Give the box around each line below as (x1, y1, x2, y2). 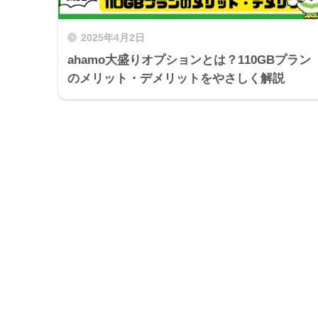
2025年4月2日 (81, 32, 145, 43)
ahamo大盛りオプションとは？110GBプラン (67, 53, 311, 67)
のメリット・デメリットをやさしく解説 (67, 71, 285, 85)
